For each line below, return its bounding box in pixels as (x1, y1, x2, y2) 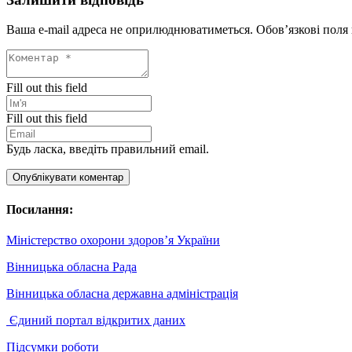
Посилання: (6, 202, 73, 216)
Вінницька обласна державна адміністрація (6, 286, 238, 300)
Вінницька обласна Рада (6, 259, 137, 273)
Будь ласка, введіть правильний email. (6, 142, 209, 156)
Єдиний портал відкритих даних (6, 313, 185, 327)
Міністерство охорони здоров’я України (6, 233, 220, 247)
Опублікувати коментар (13, 171, 123, 184)
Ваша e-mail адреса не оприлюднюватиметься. (6, 23, 253, 37)
